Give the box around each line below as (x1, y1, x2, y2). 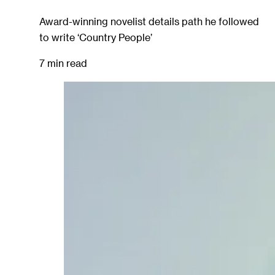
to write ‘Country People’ (39, 31, 152, 43)
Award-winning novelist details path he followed (39, 15, 259, 27)
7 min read (39, 57, 87, 69)
